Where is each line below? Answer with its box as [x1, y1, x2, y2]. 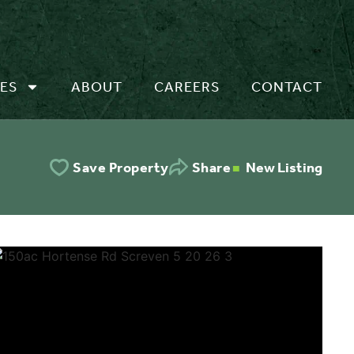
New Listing [246, 158, 322, 176]
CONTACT [251, 78, 322, 96]
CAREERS [154, 78, 220, 96]
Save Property [73, 159, 169, 176]
